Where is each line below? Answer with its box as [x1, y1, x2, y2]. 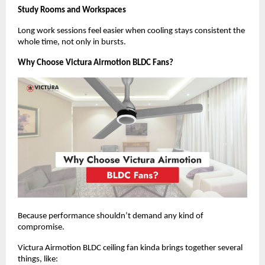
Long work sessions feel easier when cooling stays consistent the [18, 26, 245, 35]
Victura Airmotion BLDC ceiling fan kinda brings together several [18, 243, 243, 253]
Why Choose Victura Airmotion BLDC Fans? [18, 58, 173, 67]
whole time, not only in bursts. [18, 37, 126, 47]
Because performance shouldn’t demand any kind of [18, 211, 203, 221]
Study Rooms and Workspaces [18, 5, 126, 15]
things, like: [18, 254, 58, 264]
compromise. [18, 222, 64, 232]
